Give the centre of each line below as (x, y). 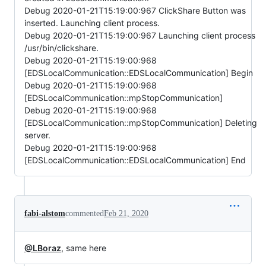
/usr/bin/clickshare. (61, 47)
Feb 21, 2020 (126, 213)
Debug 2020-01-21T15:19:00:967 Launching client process (140, 35)
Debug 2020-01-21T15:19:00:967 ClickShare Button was (135, 10)
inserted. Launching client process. (92, 23)
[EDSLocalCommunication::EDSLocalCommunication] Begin (139, 72)
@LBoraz (43, 248)
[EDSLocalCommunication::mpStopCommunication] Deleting (141, 122)
